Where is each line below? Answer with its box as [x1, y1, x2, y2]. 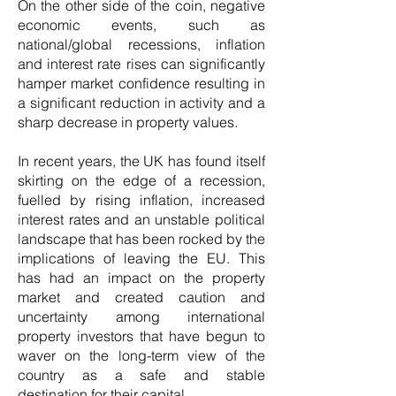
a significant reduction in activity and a [18, 94, 265, 111]
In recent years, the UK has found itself [18, 152, 265, 170]
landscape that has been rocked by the [18, 230, 265, 247]
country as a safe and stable [18, 366, 265, 384]
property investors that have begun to [18, 327, 265, 345]
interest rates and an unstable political [18, 210, 265, 228]
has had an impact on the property [18, 269, 265, 286]
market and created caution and [18, 288, 265, 306]
